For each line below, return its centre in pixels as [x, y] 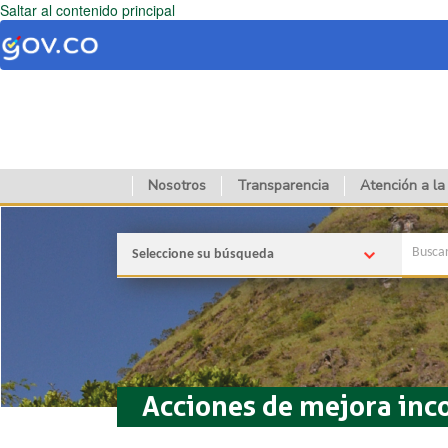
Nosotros [177, 185]
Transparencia [283, 185]
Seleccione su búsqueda [203, 254]
